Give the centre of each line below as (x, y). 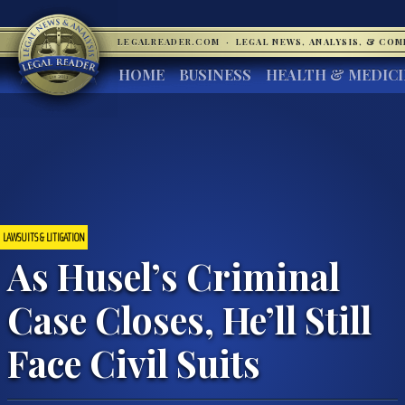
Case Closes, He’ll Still (189, 319)
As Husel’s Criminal (174, 275)
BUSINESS (215, 75)
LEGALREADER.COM (170, 42)
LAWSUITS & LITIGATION (44, 237)
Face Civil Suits (134, 362)
